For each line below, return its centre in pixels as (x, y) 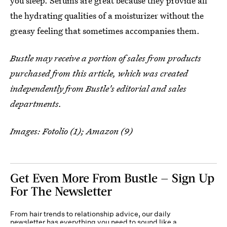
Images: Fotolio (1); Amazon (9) (71, 131)
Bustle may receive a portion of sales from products (106, 58)
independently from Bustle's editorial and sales (98, 89)
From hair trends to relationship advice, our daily (90, 214)
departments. (36, 104)
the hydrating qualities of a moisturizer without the (107, 16)
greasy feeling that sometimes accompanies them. (105, 31)
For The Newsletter (61, 191)
